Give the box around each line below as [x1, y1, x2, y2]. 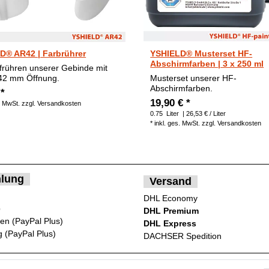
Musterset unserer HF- [150, 73, 237, 83]
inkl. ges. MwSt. [154, 119, 201, 127]
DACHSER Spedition [144, 231, 222, 241]
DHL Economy [144, 193, 198, 203]
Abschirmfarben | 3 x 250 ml [150, 58, 264, 68]
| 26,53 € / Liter [181, 109, 226, 117]
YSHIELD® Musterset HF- [150, 48, 253, 58]
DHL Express [144, 218, 196, 228]
